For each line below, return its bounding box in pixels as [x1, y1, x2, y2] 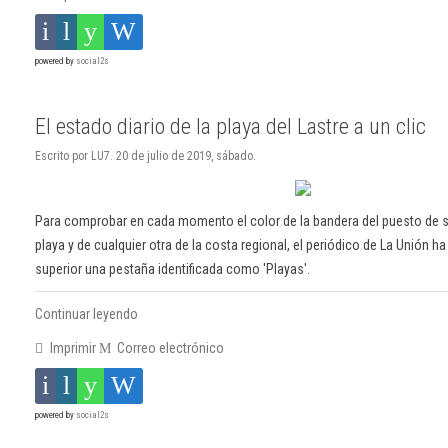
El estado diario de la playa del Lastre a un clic [35, 112, 426, 139]
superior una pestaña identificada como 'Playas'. [35, 260, 310, 277]
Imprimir [46, 339, 99, 356]
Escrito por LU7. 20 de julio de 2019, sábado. [35, 148, 256, 163]
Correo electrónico [114, 339, 224, 356]
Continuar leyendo [35, 305, 138, 322]
